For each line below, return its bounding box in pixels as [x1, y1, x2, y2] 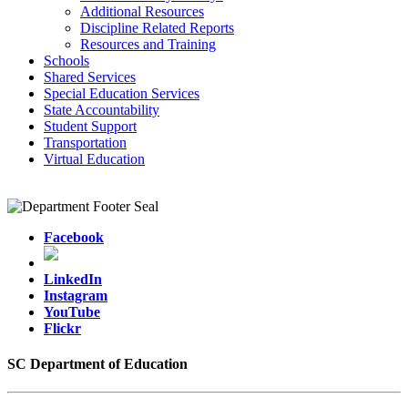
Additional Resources [80, 3, 204, 19]
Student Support [44, 117, 137, 134]
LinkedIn [44, 270, 102, 287]
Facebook [44, 229, 104, 245]
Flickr [44, 320, 81, 336]
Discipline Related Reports [80, 19, 234, 36]
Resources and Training [80, 36, 216, 52]
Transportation [44, 134, 127, 150]
